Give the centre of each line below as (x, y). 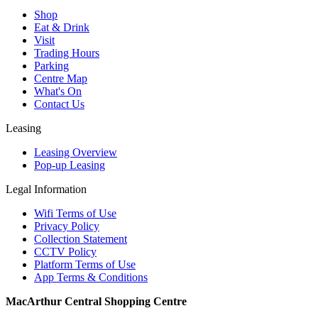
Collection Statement (81, 238)
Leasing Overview (76, 152)
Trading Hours (67, 53)
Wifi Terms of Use (75, 213)
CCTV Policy (65, 251)
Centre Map (61, 78)
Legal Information (46, 189)
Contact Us (59, 104)
